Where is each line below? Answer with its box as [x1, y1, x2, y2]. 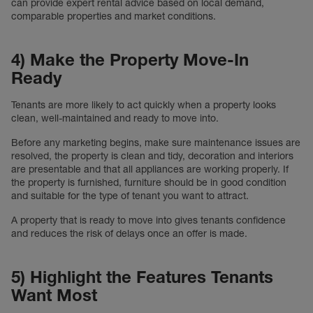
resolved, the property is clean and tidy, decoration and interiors [11, 150, 293, 162]
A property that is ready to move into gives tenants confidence [11, 214, 286, 226]
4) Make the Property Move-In [11, 50, 249, 70]
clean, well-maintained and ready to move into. [11, 112, 219, 124]
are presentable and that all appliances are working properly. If [11, 163, 289, 175]
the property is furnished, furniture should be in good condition [11, 176, 286, 189]
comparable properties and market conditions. [11, 10, 216, 22]
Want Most [11, 285, 97, 305]
